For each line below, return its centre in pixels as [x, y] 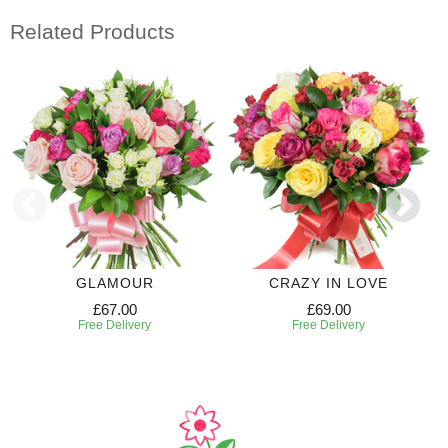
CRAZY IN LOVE [328, 282]
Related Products [92, 32]
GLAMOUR [114, 282]
